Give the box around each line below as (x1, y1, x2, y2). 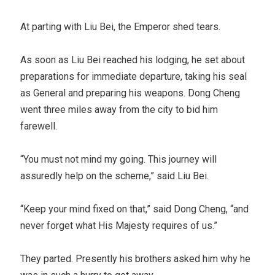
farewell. (20, 120, 58, 132)
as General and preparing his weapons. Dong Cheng (20, 87, 241, 99)
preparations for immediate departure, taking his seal (20, 70, 247, 82)
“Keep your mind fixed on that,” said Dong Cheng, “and (20, 203, 249, 215)
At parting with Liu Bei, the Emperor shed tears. (20, 20, 221, 33)
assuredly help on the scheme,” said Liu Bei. (20, 169, 209, 182)
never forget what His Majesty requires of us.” (20, 219, 218, 231)
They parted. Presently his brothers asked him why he (20, 252, 251, 265)
